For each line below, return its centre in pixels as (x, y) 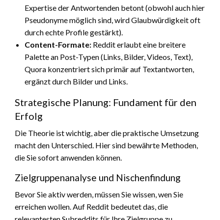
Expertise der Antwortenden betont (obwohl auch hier (115, 7)
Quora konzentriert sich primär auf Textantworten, (109, 69)
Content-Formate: (58, 44)
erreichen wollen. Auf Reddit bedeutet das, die (91, 206)
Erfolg (29, 116)
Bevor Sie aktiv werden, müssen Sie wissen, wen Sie (99, 194)
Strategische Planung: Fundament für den (106, 102)
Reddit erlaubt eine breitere (138, 44)
